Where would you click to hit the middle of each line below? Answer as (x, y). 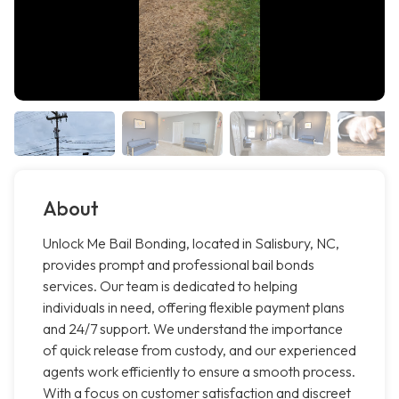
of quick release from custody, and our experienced (199, 350)
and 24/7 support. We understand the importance (193, 329)
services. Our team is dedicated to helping (170, 286)
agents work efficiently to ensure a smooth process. (199, 372)
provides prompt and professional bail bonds (179, 265)
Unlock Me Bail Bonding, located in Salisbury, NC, (191, 244)
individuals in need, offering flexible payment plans (194, 308)
